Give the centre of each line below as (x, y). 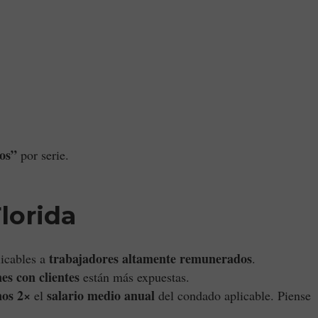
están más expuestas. (135, 277)
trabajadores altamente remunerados (150, 258)
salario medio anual (101, 295)
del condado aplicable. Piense (233, 295)
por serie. (43, 155)
